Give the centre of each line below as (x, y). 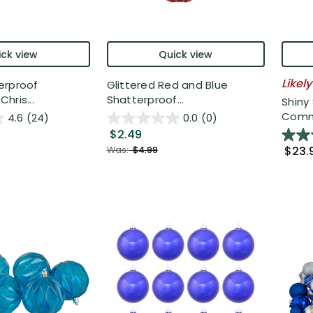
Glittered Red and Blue (167, 85)
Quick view (186, 54)
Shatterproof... (145, 99)
